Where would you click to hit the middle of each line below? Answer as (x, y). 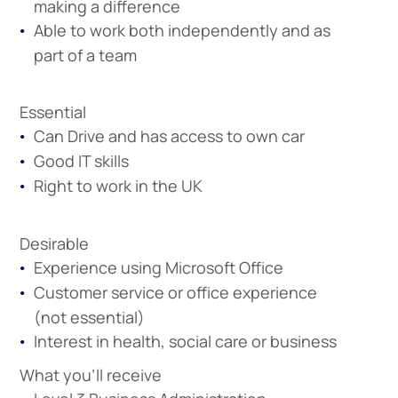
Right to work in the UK (118, 186)
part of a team (85, 55)
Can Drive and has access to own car (169, 136)
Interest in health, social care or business (185, 341)
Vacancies (359, 52)
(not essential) (89, 317)
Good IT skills (81, 161)
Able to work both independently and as (182, 30)
